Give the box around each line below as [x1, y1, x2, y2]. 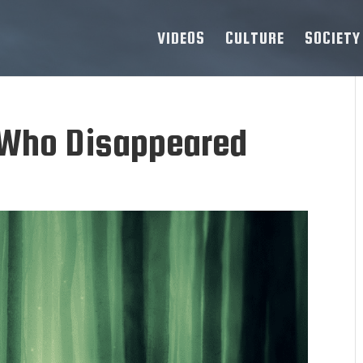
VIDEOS [157, 28, 205, 47]
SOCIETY [305, 28, 361, 47]
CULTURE [225, 28, 284, 47]
